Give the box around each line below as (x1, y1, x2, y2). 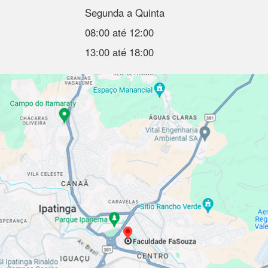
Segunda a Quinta (84, 5, 165, 20)
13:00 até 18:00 (84, 44, 154, 59)
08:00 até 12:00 (84, 25, 154, 39)
